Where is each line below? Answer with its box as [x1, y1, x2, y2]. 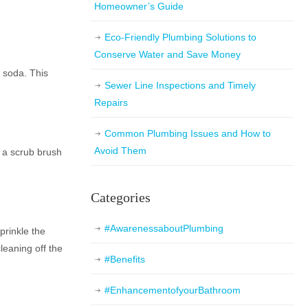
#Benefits [104, 254, 145, 265]
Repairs [94, 97, 128, 108]
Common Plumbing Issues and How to [104, 128, 271, 139]
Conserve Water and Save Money [94, 49, 241, 60]
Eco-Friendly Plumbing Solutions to [104, 32, 256, 43]
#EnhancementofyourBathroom [104, 285, 241, 296]
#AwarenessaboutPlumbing [104, 223, 223, 234]
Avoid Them [94, 145, 146, 156]
